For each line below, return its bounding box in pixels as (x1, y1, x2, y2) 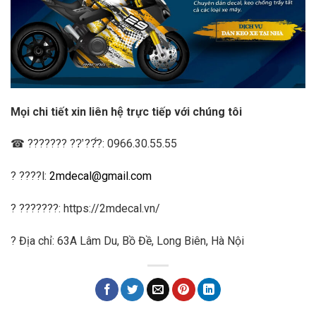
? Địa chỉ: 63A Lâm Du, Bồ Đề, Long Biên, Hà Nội (11, 233, 244, 248)
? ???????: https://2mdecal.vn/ (11, 202, 160, 215)
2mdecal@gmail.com (49, 169, 152, 183)
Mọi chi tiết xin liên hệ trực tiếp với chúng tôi (11, 104, 242, 119)
